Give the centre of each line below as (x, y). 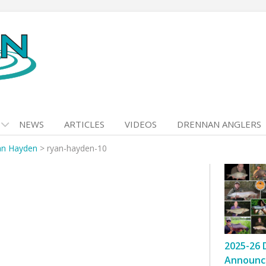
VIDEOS (141, 124)
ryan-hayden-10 (77, 148)
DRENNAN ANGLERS (219, 124)
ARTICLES (84, 124)
